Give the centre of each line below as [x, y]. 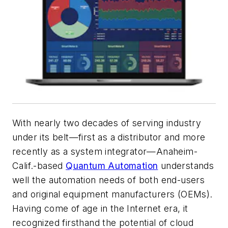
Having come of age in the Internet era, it [100, 209]
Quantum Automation [112, 166]
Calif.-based [39, 166]
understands [186, 166]
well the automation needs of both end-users [109, 180]
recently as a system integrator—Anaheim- [105, 152]
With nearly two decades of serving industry [107, 123]
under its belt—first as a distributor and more [109, 137]
